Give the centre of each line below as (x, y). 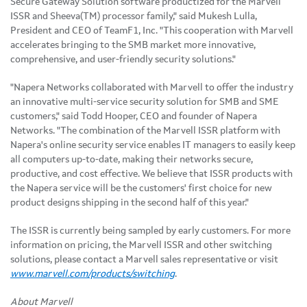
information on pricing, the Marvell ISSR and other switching (141, 245)
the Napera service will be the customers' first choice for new (141, 188)
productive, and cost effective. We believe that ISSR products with (151, 174)
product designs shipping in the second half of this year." (130, 202)
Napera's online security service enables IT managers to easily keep (153, 145)
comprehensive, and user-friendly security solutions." (123, 59)
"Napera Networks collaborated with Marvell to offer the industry (152, 87)
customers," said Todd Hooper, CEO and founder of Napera (134, 116)
